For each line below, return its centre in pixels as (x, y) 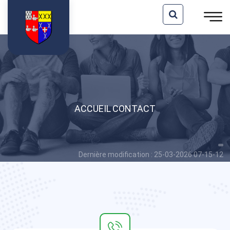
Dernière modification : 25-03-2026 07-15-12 (151, 155)
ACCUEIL (93, 109)
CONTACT (134, 109)
